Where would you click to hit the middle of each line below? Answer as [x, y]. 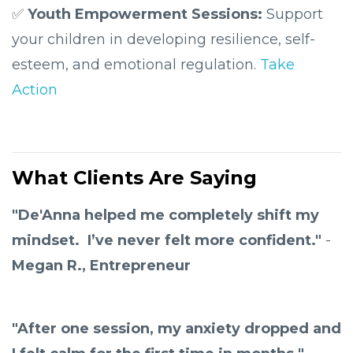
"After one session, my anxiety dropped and [176, 329]
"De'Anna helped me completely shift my [165, 216]
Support [295, 15]
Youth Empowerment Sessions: [147, 15]
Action [35, 90]
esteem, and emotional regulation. [136, 65]
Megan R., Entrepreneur [101, 266]
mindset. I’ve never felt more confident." [167, 241]
